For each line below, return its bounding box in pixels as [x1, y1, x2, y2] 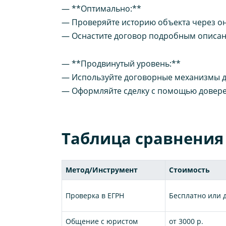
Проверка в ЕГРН [66, 190, 125, 200]
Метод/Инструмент [66, 164, 138, 175]
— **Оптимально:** [62, 3, 141, 15]
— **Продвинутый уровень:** [62, 58, 181, 69]
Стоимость [169, 164, 210, 175]
